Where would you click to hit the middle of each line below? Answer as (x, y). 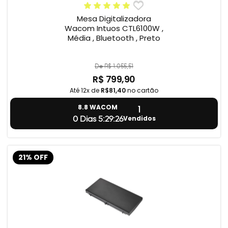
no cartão (142, 91)
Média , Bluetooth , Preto (114, 38)
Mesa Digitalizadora (114, 19)
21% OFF (33, 157)
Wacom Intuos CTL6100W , (114, 28)
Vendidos (139, 118)
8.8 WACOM (98, 107)
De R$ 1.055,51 (114, 66)
